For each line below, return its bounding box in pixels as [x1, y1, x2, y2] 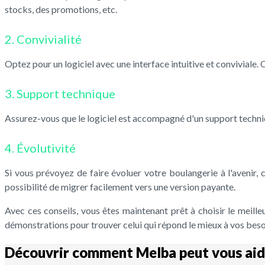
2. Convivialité [5, 32, 82, 47]
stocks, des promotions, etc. [5, 4, 117, 15]
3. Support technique [5, 86, 115, 101]
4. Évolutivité [5, 141, 76, 156]
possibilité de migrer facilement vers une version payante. [5, 181, 235, 193]
